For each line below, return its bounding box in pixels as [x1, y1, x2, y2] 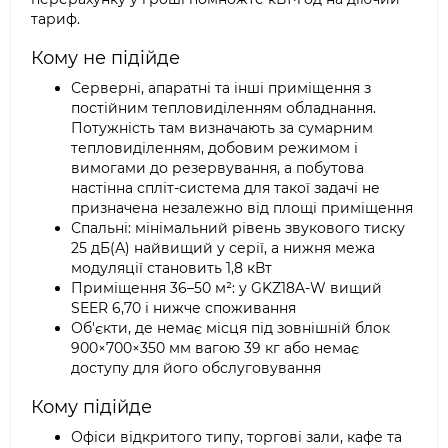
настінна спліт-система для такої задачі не [71, 179, 380, 197]
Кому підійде [31, 396, 152, 418]
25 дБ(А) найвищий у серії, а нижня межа [71, 239, 375, 257]
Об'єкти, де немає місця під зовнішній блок [71, 319, 390, 337]
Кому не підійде [31, 47, 180, 69]
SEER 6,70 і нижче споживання [71, 299, 296, 317]
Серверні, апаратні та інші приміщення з [71, 79, 371, 97]
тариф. [31, 10, 80, 28]
